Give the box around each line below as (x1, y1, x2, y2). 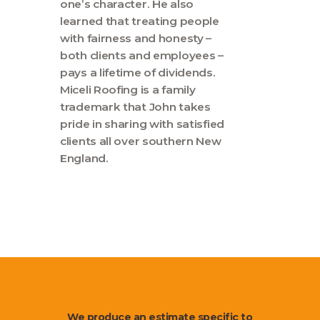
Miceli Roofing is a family (60, 82, 196, 96)
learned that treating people (60, 14, 219, 28)
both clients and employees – (60, 48, 224, 62)
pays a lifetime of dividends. (60, 65, 216, 79)
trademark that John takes (60, 99, 211, 114)
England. (60, 151, 109, 165)
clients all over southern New (60, 134, 221, 148)
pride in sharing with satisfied (60, 116, 224, 131)
